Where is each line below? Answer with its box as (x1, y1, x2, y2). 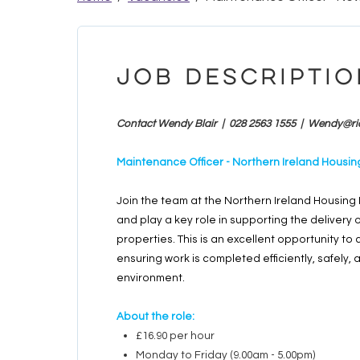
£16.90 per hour (136, 330, 217, 342)
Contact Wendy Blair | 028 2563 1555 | (117, 118, 308, 129)
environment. (117, 272, 185, 284)
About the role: (117, 311, 197, 322)
